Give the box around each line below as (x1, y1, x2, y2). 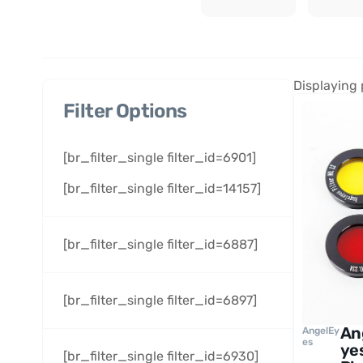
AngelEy (302, 324, 340, 336)
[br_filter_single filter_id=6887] (63, 237, 258, 252)
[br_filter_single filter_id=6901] (63, 150, 256, 165)
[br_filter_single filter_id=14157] (63, 181, 261, 196)
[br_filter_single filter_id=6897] (63, 293, 257, 308)
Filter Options (63, 100, 187, 122)
